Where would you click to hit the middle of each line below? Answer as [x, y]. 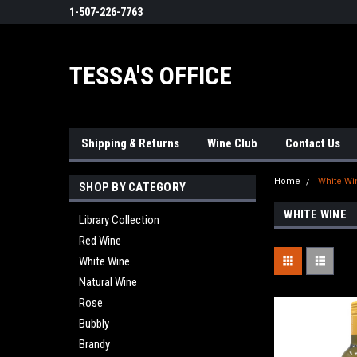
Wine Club [232, 143]
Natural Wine [108, 282]
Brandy [94, 344]
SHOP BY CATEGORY [132, 187]
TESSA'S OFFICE [151, 76]
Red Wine [100, 241]
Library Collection [119, 220]
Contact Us [313, 143]
